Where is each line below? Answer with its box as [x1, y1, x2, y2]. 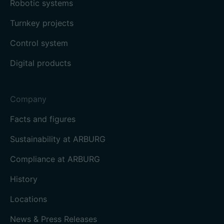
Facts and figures [10, 114, 75, 124]
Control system [10, 38, 68, 48]
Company [10, 94, 46, 104]
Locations [10, 194, 47, 204]
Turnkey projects [10, 18, 73, 28]
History [10, 174, 37, 184]
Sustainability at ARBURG [10, 134, 105, 144]
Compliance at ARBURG [10, 154, 100, 164]
